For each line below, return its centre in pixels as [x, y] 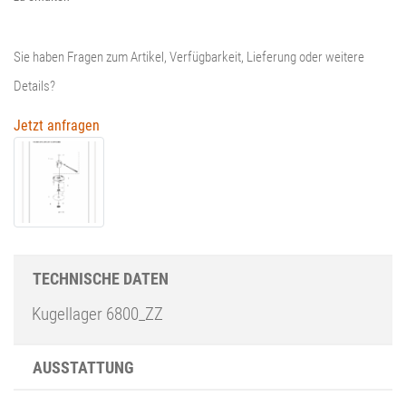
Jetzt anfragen [57, 125]
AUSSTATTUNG [83, 367]
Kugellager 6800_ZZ [97, 314]
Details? [34, 86]
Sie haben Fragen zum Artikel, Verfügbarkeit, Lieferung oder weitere [189, 57]
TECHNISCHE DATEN [101, 278]
